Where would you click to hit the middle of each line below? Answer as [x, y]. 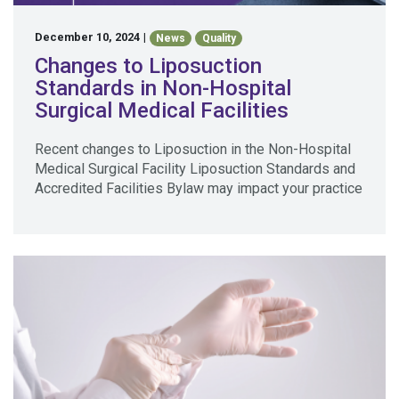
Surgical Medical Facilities [162, 110]
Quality [219, 38]
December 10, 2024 [87, 37]
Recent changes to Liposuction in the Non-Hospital [193, 149]
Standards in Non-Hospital [163, 88]
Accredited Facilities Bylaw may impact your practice [199, 188]
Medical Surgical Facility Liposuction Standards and [195, 168]
